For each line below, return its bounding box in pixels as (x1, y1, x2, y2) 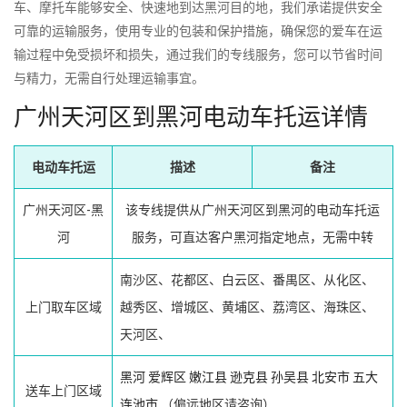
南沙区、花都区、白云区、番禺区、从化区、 (120, 272, 374, 287)
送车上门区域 (25, 382, 102, 398)
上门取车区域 (25, 299, 102, 314)
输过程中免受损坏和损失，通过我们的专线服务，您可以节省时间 (14, 46, 382, 62)
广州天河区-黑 (23, 202, 104, 217)
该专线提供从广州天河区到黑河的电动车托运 (125, 202, 380, 217)
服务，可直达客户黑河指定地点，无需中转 (132, 229, 373, 244)
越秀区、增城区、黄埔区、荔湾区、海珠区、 (120, 299, 374, 314)
